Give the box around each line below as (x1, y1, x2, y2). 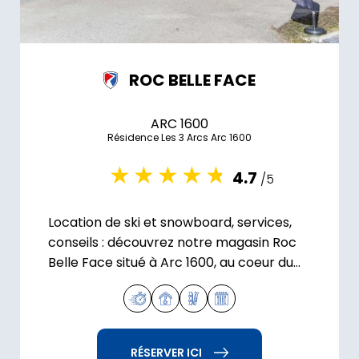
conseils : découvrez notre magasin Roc (48, 232, 296, 252)
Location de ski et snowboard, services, (48, 212, 292, 232)
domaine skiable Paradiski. (48, 272, 212, 292)
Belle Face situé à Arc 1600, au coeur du (48, 252, 293, 272)
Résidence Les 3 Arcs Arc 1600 (107, 130, 252, 144)
